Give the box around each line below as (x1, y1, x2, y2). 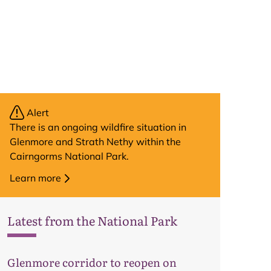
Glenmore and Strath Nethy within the (10, 135, 181, 148)
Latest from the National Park (7, 211, 177, 229)
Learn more (10, 172, 61, 184)
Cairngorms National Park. (10, 150, 129, 162)
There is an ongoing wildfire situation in (10, 121, 186, 133)
